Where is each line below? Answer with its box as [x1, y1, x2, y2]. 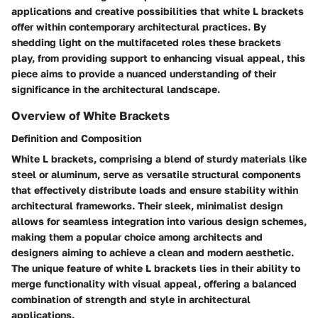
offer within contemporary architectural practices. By [11, 20, 266, 33]
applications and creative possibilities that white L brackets [11, 4, 304, 17]
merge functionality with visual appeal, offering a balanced [11, 277, 297, 290]
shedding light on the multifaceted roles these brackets [11, 35, 281, 48]
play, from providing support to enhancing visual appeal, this [11, 51, 305, 64]
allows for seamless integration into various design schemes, [11, 214, 307, 227]
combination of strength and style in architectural [11, 292, 251, 305]
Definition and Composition [11, 131, 141, 144]
